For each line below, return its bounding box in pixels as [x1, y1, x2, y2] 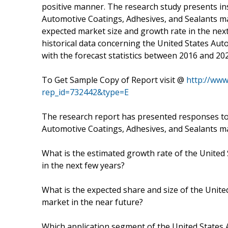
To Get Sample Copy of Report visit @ [42, 74, 186, 85]
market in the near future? [42, 196, 143, 208]
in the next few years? [42, 159, 125, 171]
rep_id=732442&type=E [42, 86, 129, 98]
